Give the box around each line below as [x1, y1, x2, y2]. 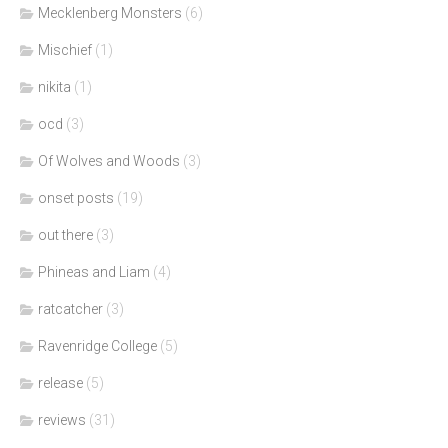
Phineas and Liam [38, 264, 150, 281]
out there [38, 227, 93, 244]
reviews [38, 412, 86, 429]
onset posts [38, 190, 114, 207]
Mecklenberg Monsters [38, 5, 182, 22]
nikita [38, 79, 71, 96]
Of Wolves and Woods [38, 153, 180, 170]
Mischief [38, 42, 92, 59]
